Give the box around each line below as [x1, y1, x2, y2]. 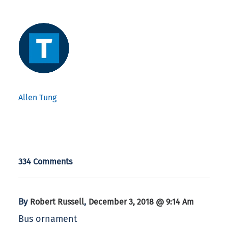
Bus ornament [18, 213, 77, 225]
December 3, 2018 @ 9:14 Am [89, 197, 194, 207]
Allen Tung [18, 93, 56, 103]
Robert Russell [30, 197, 84, 207]
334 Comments [18, 157, 73, 167]
